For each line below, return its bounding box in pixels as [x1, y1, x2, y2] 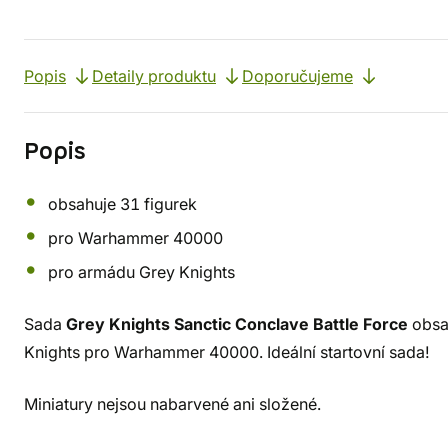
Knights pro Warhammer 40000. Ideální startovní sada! [24, 342, 430, 362]
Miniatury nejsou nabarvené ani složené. [24, 394, 321, 414]
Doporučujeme [242, 66, 353, 86]
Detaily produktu [92, 66, 216, 86]
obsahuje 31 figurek [48, 194, 197, 214]
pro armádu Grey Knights [48, 262, 235, 282]
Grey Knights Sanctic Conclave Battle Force [66, 314, 408, 334]
